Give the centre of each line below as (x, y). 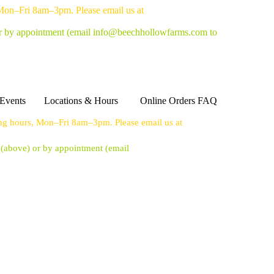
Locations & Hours (81, 101)
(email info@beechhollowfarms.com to (142, 32)
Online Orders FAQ (179, 101)
